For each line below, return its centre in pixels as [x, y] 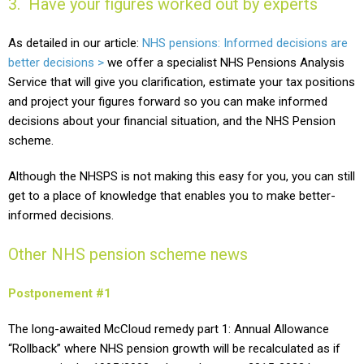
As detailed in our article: [75, 43]
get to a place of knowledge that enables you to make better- [172, 195]
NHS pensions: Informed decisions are [245, 43]
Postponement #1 [60, 293]
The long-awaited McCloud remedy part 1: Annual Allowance [169, 329]
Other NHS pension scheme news [128, 254]
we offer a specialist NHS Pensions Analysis [224, 62]
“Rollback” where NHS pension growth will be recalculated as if [174, 348]
